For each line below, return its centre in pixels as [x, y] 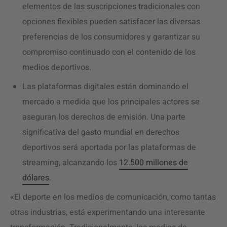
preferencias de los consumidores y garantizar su [111, 37]
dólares [36, 178]
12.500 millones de [154, 163]
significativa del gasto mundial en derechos [101, 132]
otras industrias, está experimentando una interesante [108, 212]
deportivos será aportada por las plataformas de [109, 147]
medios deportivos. [57, 67]
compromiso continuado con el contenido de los [109, 52]
